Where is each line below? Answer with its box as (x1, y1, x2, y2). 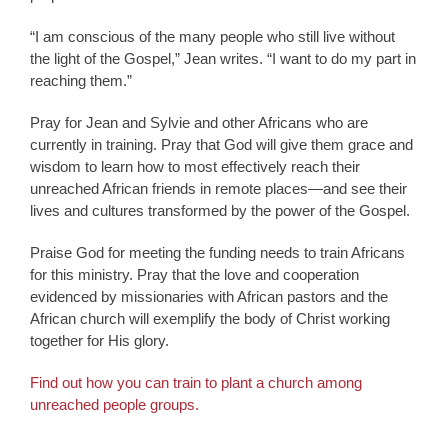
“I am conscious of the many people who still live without (30, 27, 395, 45)
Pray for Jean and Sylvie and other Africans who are (30, 113, 368, 131)
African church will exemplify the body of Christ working (30, 309, 390, 327)
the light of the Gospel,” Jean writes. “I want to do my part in (30, 49, 416, 67)
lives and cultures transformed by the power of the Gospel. (30, 201, 410, 219)
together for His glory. (30, 331, 169, 349)
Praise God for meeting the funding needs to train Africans (30, 243, 405, 261)
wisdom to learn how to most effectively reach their (30, 157, 360, 175)
